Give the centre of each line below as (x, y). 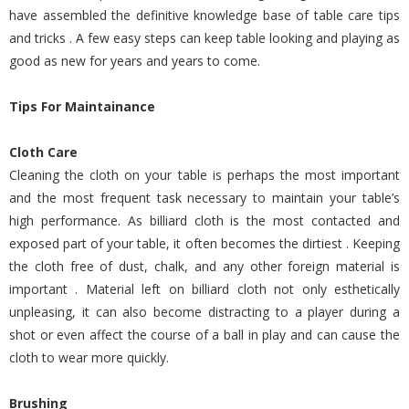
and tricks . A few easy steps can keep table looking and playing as (204, 38)
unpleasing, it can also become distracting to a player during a (204, 312)
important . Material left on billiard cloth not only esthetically (204, 289)
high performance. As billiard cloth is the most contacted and (204, 220)
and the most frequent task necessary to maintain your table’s (204, 198)
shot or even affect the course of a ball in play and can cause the (204, 335)
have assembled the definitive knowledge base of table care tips (204, 15)
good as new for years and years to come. (135, 61)
